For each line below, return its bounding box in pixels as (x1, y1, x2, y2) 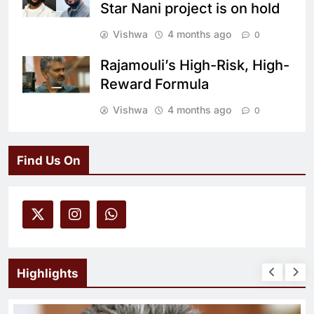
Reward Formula (100, 75, 209, 93)
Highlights (17, 266, 78, 280)
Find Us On (17, 153, 81, 168)
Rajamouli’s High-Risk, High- (100, 56, 289, 74)
